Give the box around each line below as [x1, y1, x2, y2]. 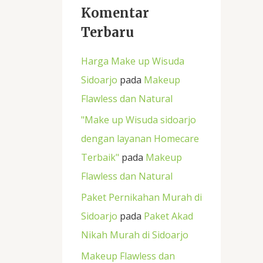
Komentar [81, 5, 149, 22]
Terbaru [81, 24, 134, 41]
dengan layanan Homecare [81, 131, 199, 145]
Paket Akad [144, 209, 193, 222]
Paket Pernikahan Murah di [81, 190, 202, 204]
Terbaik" [81, 150, 119, 164]
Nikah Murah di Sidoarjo [81, 228, 188, 241]
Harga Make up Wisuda [81, 54, 184, 68]
